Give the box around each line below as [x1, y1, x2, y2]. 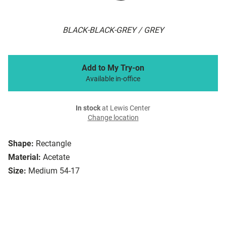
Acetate [43, 152, 70, 162]
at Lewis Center [100, 104, 150, 113]
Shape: [8, 139, 34, 149]
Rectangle [36, 139, 71, 149]
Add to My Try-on [82, 63, 144, 73]
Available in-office [86, 75, 140, 84]
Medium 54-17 [28, 166, 80, 176]
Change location [87, 114, 139, 123]
